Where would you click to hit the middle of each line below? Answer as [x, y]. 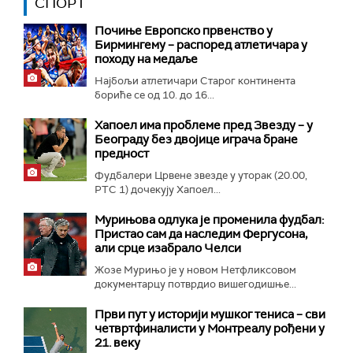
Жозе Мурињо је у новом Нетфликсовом [195, 269]
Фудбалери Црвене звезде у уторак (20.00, [201, 175]
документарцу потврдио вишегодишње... [195, 284]
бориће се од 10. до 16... [154, 95]
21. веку [117, 342]
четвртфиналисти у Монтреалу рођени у [210, 328]
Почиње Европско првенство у [184, 30]
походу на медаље [146, 59]
